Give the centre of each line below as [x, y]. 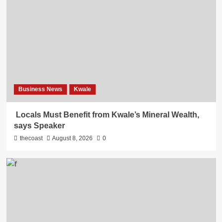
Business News [40, 89]
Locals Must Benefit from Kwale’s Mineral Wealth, [106, 114]
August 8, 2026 [72, 138]
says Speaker [39, 125]
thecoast [31, 138]
